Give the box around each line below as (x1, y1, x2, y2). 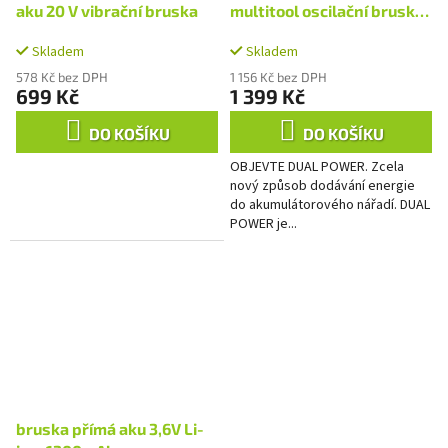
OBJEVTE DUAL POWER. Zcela (230, 156, 404, 177)
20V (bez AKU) (230, 22, 335, 42)
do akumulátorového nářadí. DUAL (230, 194, 430, 215)
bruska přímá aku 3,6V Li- (16, 418, 204, 438)
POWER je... (230, 213, 297, 234)
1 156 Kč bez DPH (230, 68, 327, 85)
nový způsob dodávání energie (230, 175, 415, 196)
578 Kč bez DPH (16, 68, 108, 85)
